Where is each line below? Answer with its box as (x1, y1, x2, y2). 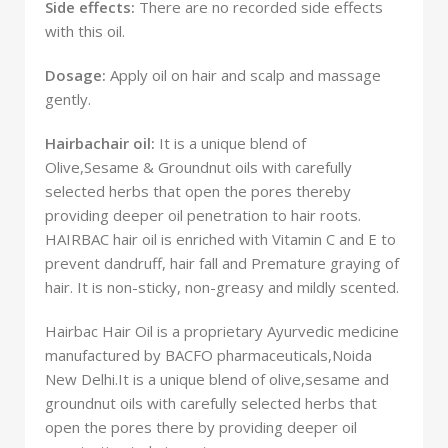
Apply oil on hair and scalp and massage (106, 64, 381, 85)
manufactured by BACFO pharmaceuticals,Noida (45, 344, 372, 365)
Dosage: (45, 64, 106, 85)
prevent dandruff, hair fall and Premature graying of (45, 252, 399, 273)
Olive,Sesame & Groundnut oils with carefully (45, 156, 352, 177)
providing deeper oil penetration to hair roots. (45, 204, 361, 225)
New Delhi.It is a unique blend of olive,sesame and (45, 368, 389, 389)
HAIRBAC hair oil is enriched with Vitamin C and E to (45, 228, 396, 249)
